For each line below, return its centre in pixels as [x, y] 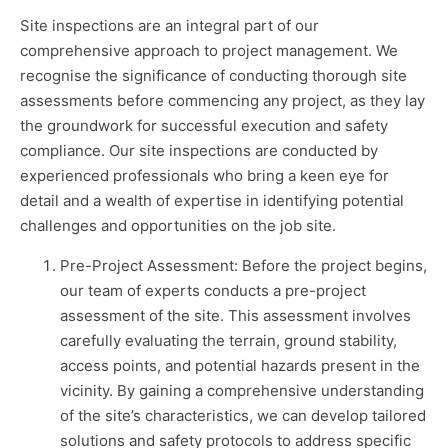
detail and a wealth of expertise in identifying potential [212, 200]
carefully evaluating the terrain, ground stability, [228, 340]
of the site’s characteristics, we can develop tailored [243, 415]
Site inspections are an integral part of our [169, 25]
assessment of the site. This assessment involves [235, 315]
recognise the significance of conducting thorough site [213, 75]
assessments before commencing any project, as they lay [222, 100]
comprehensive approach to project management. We [209, 50]
